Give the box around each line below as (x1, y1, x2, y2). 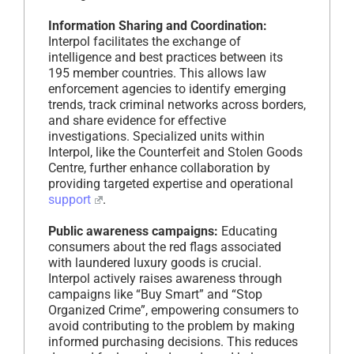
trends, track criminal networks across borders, (48, 96, 306, 112)
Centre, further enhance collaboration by (48, 160, 270, 175)
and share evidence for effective (48, 112, 226, 128)
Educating (218, 223, 277, 239)
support (48, 191, 91, 207)
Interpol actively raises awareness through (48, 270, 282, 286)
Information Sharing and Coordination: (48, 17, 267, 33)
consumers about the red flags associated (48, 239, 281, 254)
